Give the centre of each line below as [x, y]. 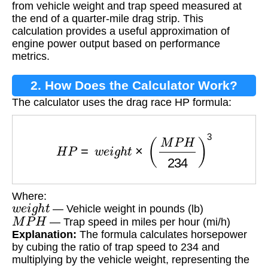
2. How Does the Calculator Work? [134, 85]
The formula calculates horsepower [162, 234]
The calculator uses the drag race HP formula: [122, 102]
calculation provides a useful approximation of [121, 31]
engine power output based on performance [116, 43]
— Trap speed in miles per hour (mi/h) [138, 222]
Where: [29, 197]
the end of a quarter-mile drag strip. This [108, 18]
